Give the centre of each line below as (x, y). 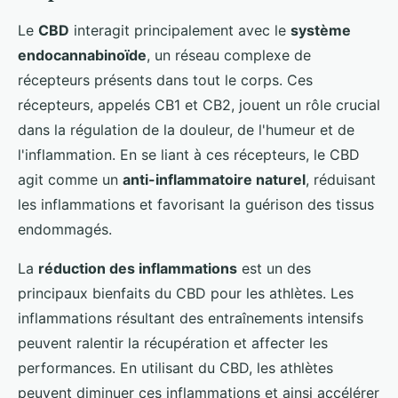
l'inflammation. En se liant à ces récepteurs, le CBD (189, 154)
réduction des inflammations (138, 268)
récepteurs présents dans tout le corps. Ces (165, 80)
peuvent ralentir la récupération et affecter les (173, 342)
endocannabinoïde (82, 55)
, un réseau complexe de (229, 55)
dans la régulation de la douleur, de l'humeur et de (186, 129)
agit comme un (70, 179)
